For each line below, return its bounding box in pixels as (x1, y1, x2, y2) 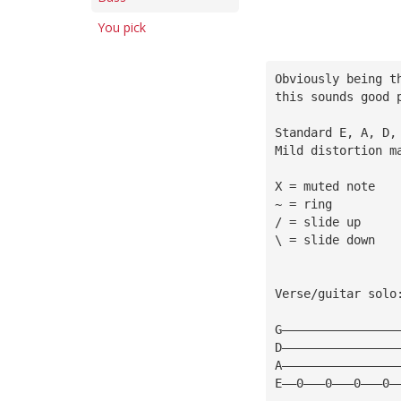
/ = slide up (274, 214, 361, 229)
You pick (98, 19, 146, 36)
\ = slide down (274, 232, 375, 247)
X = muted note (274, 178, 375, 193)
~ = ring (274, 196, 332, 211)
